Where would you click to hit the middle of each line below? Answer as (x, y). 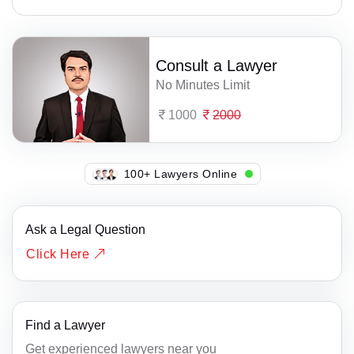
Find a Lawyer (65, 326)
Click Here (60, 254)
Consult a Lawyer (217, 65)
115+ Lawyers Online (184, 173)
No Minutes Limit (203, 85)
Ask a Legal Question (85, 229)
